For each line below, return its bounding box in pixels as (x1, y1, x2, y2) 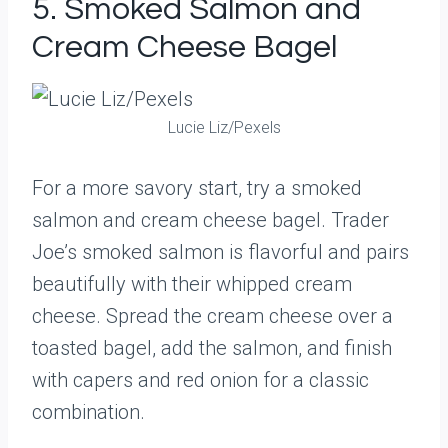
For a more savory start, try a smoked (32, 176, 362, 200)
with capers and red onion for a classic (32, 368, 369, 392)
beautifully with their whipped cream (32, 272, 352, 296)
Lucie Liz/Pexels (167, 118, 281, 137)
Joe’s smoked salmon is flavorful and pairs (32, 240, 409, 264)
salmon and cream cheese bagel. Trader (32, 208, 389, 232)
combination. (32, 400, 145, 424)
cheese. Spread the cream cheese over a (32, 304, 393, 328)
